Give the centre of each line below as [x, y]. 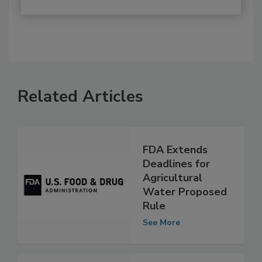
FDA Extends [175, 175]
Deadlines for [176, 189]
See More [161, 247]
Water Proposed [185, 217]
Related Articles [80, 121]
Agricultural [173, 203]
